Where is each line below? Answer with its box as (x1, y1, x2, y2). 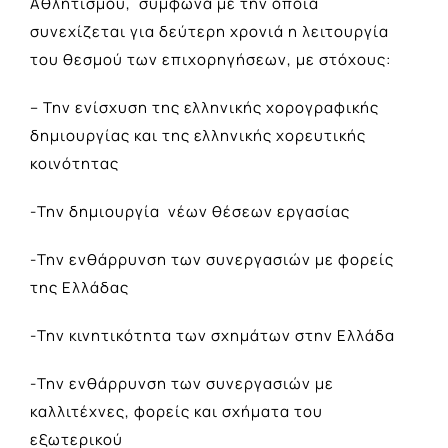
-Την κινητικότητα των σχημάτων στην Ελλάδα (30, 324, 395, 346)
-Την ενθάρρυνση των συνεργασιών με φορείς (30, 248, 394, 270)
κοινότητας (30, 152, 119, 174)
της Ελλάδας (30, 276, 129, 298)
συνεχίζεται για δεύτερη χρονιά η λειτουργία (30, 20, 389, 42)
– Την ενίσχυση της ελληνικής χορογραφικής (30, 96, 379, 118)
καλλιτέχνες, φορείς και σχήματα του (30, 400, 323, 422)
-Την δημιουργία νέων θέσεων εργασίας (30, 200, 350, 222)
